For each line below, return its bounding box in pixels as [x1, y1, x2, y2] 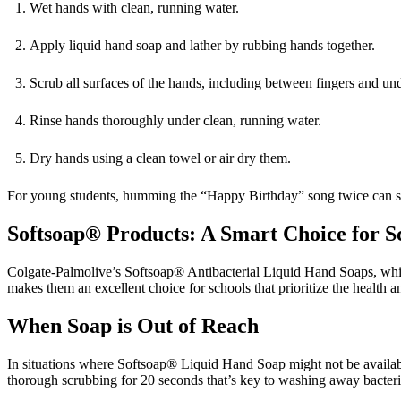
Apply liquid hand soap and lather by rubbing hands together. [30, 38, 379, 54]
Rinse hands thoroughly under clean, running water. [30, 113, 325, 129]
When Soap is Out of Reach [7, 313, 259, 337]
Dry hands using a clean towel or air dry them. [30, 150, 294, 166]
